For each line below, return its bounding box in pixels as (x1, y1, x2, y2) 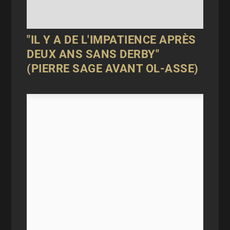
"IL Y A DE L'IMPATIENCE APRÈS (27, 33, 196, 46)
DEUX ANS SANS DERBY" (27, 47, 160, 61)
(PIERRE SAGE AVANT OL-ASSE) (27, 62, 199, 75)
